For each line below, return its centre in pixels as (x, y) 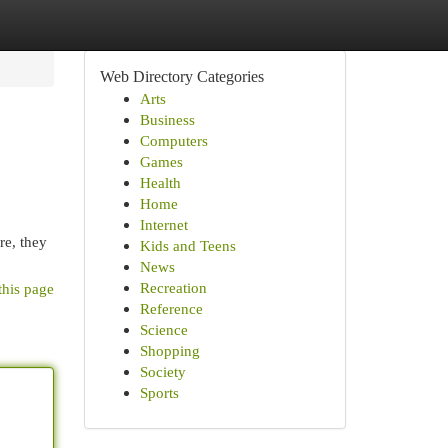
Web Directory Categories (181, 76)
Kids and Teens (187, 245)
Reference (171, 308)
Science (163, 329)
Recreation (173, 287)
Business (167, 119)
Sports (159, 392)
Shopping (169, 350)
